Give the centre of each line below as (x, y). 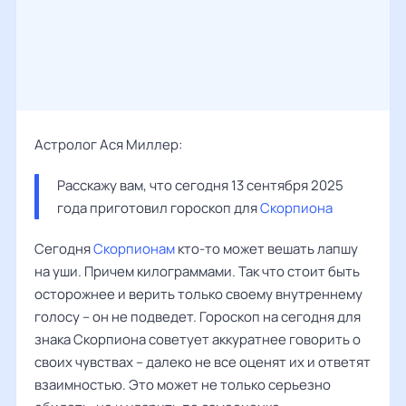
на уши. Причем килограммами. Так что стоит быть (197, 271)
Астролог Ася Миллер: (108, 145)
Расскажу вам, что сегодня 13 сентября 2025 (200, 185)
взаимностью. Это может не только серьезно (183, 385)
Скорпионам (134, 249)
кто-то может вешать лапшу (266, 249)
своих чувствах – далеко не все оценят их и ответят (203, 362)
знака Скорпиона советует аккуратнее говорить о (198, 339)
